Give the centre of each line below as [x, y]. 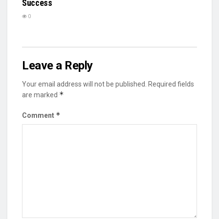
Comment [39, 115]
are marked [41, 95]
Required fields [171, 84]
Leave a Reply [57, 65]
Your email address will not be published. [84, 84]
